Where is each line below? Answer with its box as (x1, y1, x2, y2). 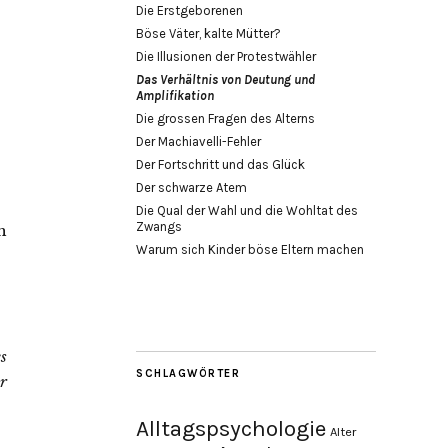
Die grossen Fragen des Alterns (136, 111, 315, 126)
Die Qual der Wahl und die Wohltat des (136, 203, 358, 218)
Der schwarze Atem (136, 180, 247, 195)
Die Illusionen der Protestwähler (136, 49, 316, 64)
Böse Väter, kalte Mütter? (136, 26, 281, 41)
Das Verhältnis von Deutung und (136, 72, 315, 87)
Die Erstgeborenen (136, 3, 243, 18)
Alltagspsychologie (136, 415, 326, 442)
